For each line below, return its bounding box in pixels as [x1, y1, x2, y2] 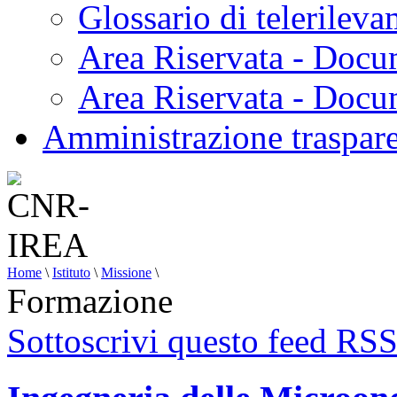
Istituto [52, 265, 90, 280]
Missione [101, 265, 152, 280]
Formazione [7, 282, 173, 320]
